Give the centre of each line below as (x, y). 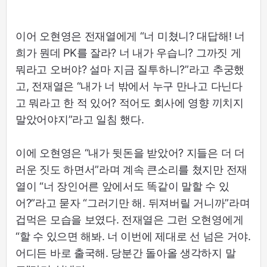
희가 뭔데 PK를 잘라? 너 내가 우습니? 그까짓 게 (128, 53)
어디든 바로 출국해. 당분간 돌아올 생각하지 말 (126, 253)
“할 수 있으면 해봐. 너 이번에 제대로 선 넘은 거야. (133, 236)
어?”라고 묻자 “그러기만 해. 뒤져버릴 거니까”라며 (133, 203)
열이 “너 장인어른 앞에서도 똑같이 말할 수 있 (122, 186)
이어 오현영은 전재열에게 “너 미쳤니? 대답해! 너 (130, 36)
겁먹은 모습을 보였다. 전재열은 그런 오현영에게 (130, 220)
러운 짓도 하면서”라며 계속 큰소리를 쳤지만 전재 (131, 170)
